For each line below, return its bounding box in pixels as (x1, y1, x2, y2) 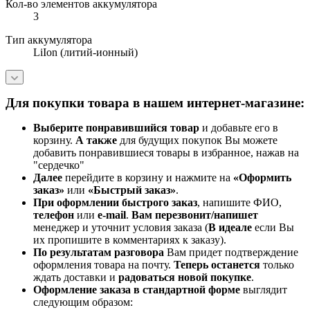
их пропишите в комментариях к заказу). (33, 234, 229, 246)
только (260, 259, 294, 271)
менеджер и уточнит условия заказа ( (33, 221, 208, 234)
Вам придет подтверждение (164, 246, 298, 259)
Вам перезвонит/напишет (131, 209, 258, 221)
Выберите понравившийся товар (33, 122, 199, 134)
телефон (33, 209, 74, 221)
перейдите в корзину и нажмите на (62, 172, 233, 184)
